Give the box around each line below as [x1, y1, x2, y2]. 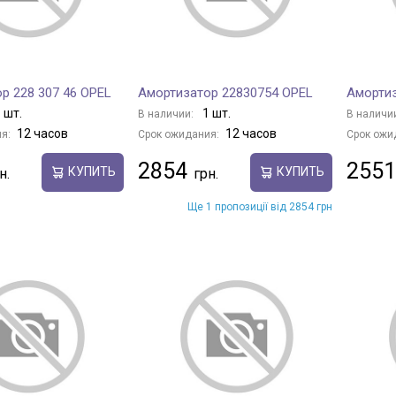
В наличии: [138, 107, 196, 120]
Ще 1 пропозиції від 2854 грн [187, 200, 332, 213]
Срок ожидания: [138, 127, 219, 141]
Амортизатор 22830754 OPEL [138, 84, 313, 101]
